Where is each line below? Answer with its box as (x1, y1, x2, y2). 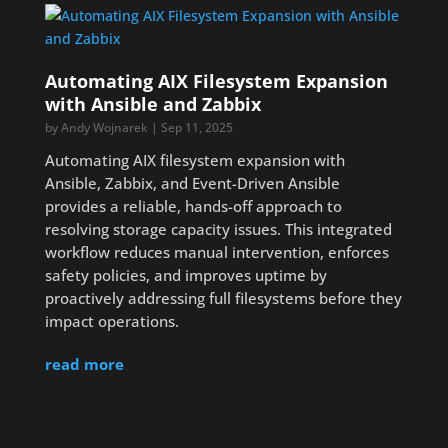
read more (44, 354, 124, 374)
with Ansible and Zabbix (44, 92, 261, 116)
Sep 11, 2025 (160, 119, 233, 136)
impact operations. (44, 311, 179, 331)
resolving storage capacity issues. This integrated (44, 219, 392, 239)
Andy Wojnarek (60, 119, 148, 136)
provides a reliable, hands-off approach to (44, 196, 342, 216)
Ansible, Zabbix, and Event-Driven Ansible (44, 173, 340, 193)
